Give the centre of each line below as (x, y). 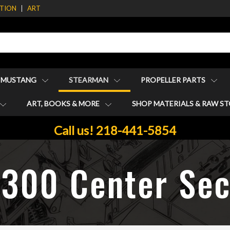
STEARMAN (89, 80)
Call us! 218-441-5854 (115, 130)
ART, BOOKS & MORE (64, 104)
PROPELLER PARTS (174, 80)
